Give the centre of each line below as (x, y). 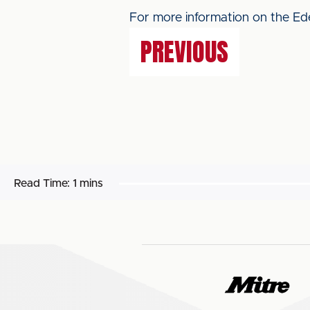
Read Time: (42, 183)
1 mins (88, 183)
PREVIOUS (184, 52)
